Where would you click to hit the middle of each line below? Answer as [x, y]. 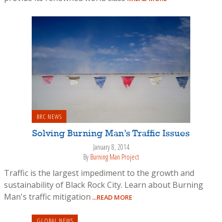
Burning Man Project [114, 157]
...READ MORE [111, 197]
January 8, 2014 [111, 147]
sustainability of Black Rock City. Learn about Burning [104, 185]
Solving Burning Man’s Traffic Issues [111, 134]
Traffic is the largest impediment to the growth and [99, 173]
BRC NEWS [49, 117]
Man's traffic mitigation [47, 197]
